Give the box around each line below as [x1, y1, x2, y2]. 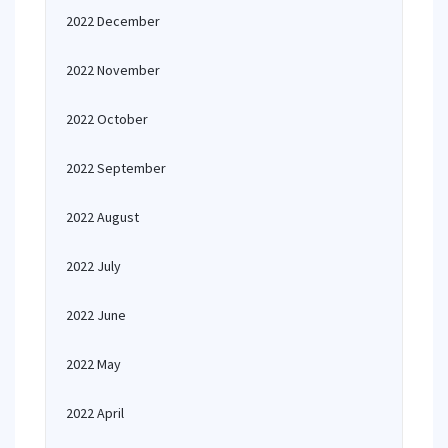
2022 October [66, 110, 148, 128]
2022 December [66, 12, 160, 30]
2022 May [66, 355, 121, 373]
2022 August [66, 208, 139, 226]
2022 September [66, 159, 166, 177]
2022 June [66, 306, 126, 324]
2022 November [66, 61, 160, 79]
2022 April [66, 404, 124, 422]
